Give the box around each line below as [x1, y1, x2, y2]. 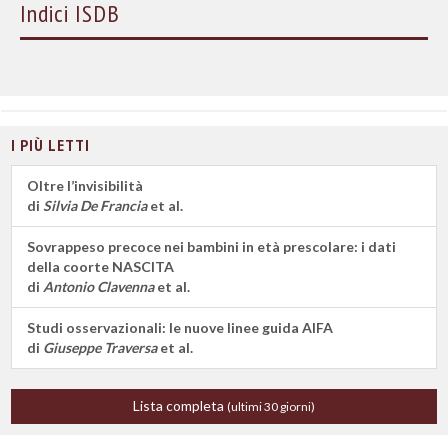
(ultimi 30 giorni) [227, 399, 315, 414]
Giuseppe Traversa [43, 339, 157, 356]
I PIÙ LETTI [11, 135, 90, 155]
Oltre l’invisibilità [27, 177, 143, 194]
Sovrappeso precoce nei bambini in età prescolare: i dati [27, 238, 396, 255]
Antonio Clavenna [43, 278, 154, 295]
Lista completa [133, 397, 227, 414]
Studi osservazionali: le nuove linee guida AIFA [27, 319, 333, 336]
